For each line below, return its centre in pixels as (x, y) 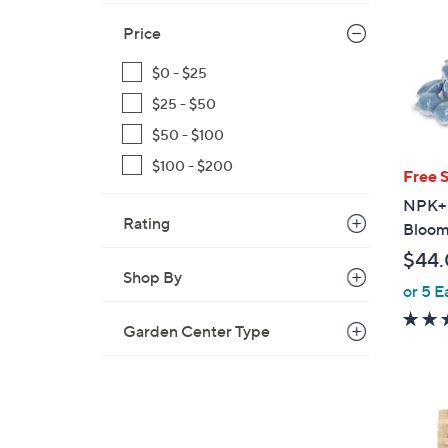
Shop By (152, 277)
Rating (146, 223)
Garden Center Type (196, 331)
